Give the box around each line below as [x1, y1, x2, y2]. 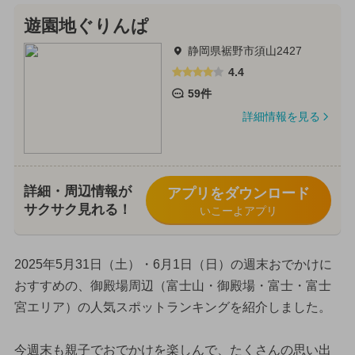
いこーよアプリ [199, 204, 277, 218]
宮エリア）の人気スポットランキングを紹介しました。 [13, 300, 331, 315]
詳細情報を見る [242, 110, 320, 124]
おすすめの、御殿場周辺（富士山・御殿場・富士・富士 [13, 279, 331, 293]
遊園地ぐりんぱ [23, 16, 149, 36]
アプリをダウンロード [166, 185, 310, 202]
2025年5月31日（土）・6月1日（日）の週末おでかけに [13, 258, 332, 272]
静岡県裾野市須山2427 [187, 44, 302, 58]
